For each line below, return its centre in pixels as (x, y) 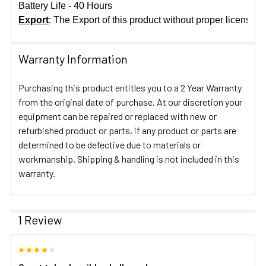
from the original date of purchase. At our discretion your (130, 102)
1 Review (40, 220)
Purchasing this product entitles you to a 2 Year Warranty (130, 88)
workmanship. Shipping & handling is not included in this (129, 159)
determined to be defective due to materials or (110, 145)
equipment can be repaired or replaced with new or (118, 116)
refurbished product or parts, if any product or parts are (127, 131)
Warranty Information (73, 59)
